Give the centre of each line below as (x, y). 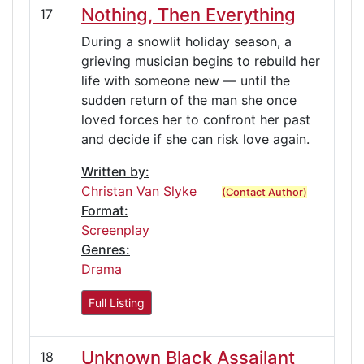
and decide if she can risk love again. (195, 139)
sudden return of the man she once (189, 100)
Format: (105, 210)
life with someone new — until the (186, 80)
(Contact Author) (264, 192)
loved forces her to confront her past (196, 119)
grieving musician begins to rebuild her (201, 61)
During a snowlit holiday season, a (186, 41)
